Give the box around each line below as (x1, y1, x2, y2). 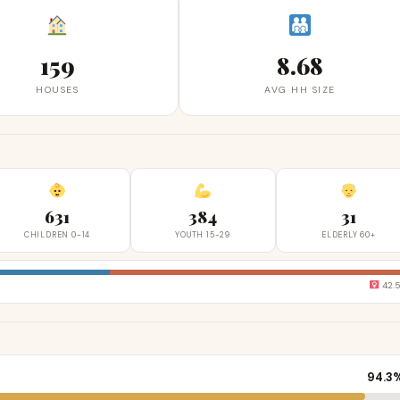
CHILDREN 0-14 (23, 229, 91, 240)
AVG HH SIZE (264, 84, 336, 96)
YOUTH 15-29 (175, 229, 231, 240)
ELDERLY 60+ (321, 229, 376, 240)
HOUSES (36, 84, 79, 96)
